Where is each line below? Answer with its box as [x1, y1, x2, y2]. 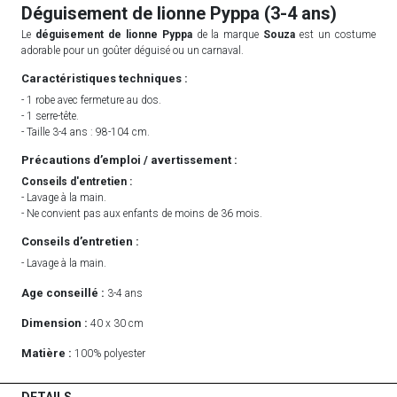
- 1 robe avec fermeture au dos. [21, 94, 161, 107]
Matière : [21, 346, 72, 361]
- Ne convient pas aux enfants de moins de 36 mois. [21, 207, 262, 221]
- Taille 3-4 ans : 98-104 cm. [21, 126, 150, 139]
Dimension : [21, 316, 88, 331]
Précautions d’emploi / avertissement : [21, 153, 237, 167]
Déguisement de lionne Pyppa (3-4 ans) [21, 3, 337, 25]
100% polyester [72, 347, 145, 361]
